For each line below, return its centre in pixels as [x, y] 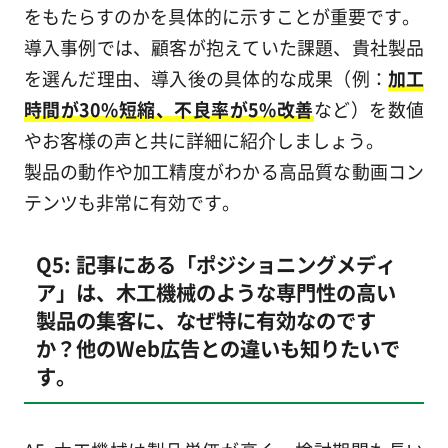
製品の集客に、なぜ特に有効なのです [205, 319]
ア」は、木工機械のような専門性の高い [215, 291]
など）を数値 [369, 108]
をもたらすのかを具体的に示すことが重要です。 [221, 15]
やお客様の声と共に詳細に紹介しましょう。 [203, 139]
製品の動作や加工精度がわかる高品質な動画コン [224, 170]
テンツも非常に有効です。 [131, 201]
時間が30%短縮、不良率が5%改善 [168, 108]
